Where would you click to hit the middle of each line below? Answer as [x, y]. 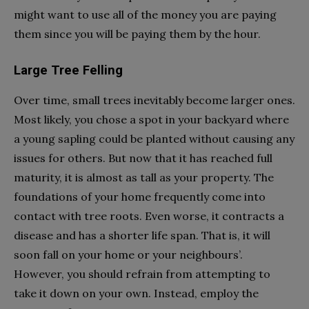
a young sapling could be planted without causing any [154, 138]
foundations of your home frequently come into [140, 196]
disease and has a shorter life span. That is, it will [142, 235]
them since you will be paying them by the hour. [137, 33]
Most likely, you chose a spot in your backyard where [151, 119]
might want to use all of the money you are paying [145, 14]
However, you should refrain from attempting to [142, 273]
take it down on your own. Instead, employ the [136, 293]
